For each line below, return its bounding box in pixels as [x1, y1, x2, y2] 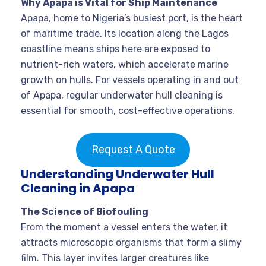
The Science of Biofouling [21, 205, 148, 217]
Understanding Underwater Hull [21, 165, 214, 182]
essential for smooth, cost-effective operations [21, 104, 232, 116]
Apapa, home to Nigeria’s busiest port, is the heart [21, 12, 243, 24]
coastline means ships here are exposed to [21, 43, 210, 55]
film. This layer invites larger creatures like [21, 252, 209, 264]
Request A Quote [91, 142, 175, 156]
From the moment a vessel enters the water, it [21, 221, 227, 233]
